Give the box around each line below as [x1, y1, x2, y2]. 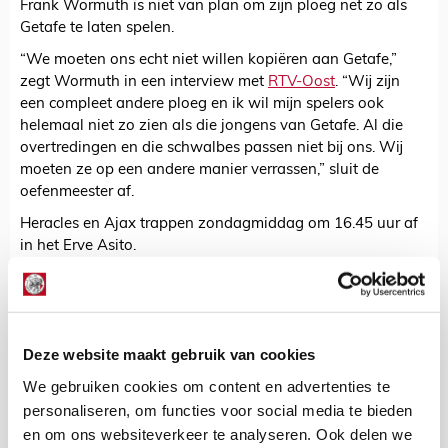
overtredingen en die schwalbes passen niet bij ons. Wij [20, 141, 403, 157]
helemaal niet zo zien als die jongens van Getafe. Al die [20, 119, 403, 135]
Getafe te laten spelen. [20, 21, 174, 37]
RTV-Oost [268, 75, 335, 91]
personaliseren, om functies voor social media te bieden [23, 401, 413, 419]
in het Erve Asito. [20, 239, 136, 255]
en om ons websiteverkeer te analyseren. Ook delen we [23, 425, 412, 443]
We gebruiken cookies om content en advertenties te [23, 377, 390, 395]
